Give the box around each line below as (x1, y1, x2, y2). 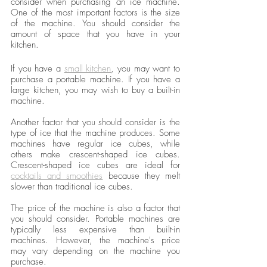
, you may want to (111, 62, 181, 74)
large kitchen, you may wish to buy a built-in (11, 83, 180, 96)
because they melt (103, 169, 181, 182)
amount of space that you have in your (11, 27, 180, 40)
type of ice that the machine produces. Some (11, 126, 180, 139)
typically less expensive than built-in (11, 223, 180, 235)
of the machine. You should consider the (11, 17, 180, 29)
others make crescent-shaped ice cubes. (11, 148, 180, 160)
